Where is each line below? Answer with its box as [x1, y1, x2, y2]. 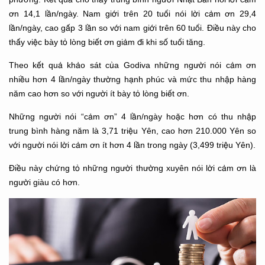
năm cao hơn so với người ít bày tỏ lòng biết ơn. [9, 89, 189, 98]
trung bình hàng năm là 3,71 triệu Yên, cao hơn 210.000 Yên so [9, 126, 256, 135]
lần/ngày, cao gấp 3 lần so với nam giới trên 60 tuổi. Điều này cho [9, 23, 256, 33]
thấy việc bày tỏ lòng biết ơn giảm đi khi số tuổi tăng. [9, 37, 205, 47]
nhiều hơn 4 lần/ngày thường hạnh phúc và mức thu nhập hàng [9, 75, 256, 84]
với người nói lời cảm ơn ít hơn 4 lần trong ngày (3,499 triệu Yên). [9, 140, 256, 150]
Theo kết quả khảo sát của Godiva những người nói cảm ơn [9, 60, 256, 70]
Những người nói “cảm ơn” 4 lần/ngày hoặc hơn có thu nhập [9, 112, 256, 121]
